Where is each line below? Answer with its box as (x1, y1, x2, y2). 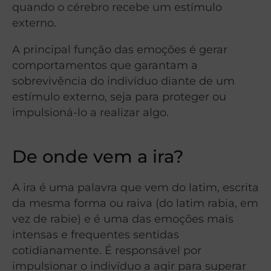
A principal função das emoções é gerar (12, 43, 227, 56)
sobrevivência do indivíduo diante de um (12, 74, 235, 88)
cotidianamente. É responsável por (12, 244, 201, 257)
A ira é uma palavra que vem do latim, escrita (12, 181, 259, 194)
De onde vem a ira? (12, 146, 184, 168)
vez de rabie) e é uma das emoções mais (12, 212, 233, 226)
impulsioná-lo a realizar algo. (12, 106, 169, 119)
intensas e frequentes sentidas (12, 228, 179, 241)
